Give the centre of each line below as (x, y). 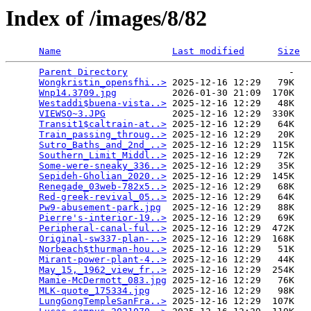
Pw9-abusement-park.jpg (100, 208)
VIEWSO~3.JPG (72, 114)
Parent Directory (83, 72)
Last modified (208, 51)
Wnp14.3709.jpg (78, 93)
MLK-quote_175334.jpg (94, 291)
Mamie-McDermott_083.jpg (103, 280)
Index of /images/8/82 (106, 18)
